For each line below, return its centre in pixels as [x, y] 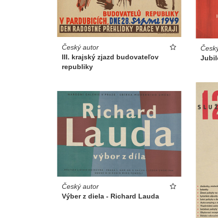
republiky [77, 66]
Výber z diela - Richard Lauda [110, 196]
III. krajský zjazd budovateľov [110, 57]
